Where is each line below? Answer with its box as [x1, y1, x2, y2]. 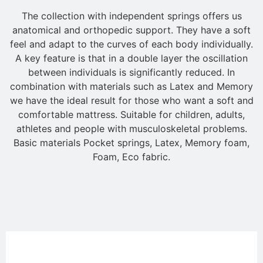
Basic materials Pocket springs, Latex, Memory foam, [14, 137, 249, 149]
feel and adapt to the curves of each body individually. [10, 38, 253, 50]
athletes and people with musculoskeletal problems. [16, 123, 247, 135]
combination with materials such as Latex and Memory [10, 80, 253, 93]
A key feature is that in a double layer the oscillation [15, 52, 248, 65]
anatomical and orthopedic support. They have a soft [12, 24, 251, 36]
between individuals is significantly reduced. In [28, 66, 235, 79]
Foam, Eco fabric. [93, 151, 170, 163]
